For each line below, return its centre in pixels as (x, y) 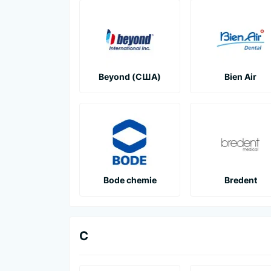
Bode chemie (130, 180)
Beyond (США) (130, 76)
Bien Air (240, 76)
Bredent (240, 180)
